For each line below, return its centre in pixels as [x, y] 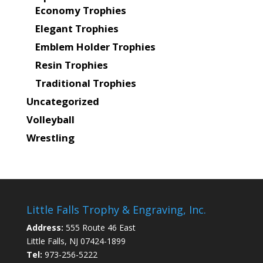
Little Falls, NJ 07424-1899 [76, 241]
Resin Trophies [71, 65]
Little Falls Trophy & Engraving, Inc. [116, 210]
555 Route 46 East [99, 228]
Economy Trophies [80, 11]
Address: [45, 228]
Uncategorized [63, 102]
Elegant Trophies [77, 29]
